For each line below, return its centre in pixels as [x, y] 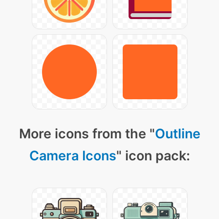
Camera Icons [73, 156]
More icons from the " [87, 134]
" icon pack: [153, 156]
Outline [177, 134]
